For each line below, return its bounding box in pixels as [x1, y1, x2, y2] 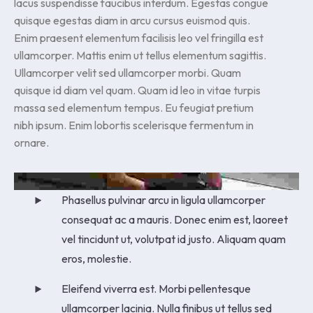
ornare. [14, 135, 49, 150]
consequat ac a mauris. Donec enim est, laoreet [61, 212, 288, 226]
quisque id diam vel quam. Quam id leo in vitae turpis [14, 82, 261, 97]
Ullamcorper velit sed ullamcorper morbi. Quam [14, 65, 241, 80]
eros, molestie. [61, 251, 131, 265]
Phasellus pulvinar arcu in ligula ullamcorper [61, 192, 265, 207]
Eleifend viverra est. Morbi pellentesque [61, 281, 251, 296]
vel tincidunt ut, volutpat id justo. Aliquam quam [61, 231, 286, 246]
